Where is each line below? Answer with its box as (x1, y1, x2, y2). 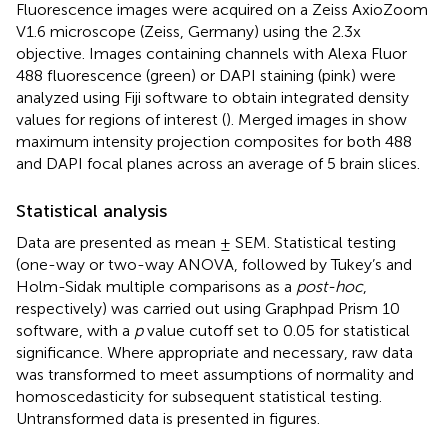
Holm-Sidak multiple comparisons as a (16, 277, 296, 297)
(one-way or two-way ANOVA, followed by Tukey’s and (16, 255, 412, 275)
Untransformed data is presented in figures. (16, 409, 320, 429)
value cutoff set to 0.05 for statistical (143, 321, 410, 341)
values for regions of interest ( (16, 110, 226, 130)
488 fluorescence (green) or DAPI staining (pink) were (16, 66, 396, 86)
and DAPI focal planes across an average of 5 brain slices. (16, 154, 420, 174)
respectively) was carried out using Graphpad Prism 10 (16, 299, 400, 319)
